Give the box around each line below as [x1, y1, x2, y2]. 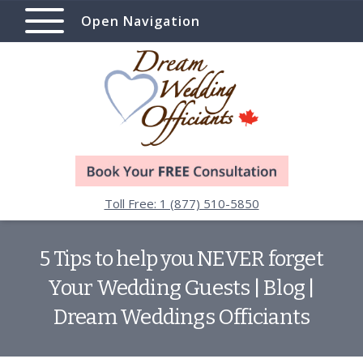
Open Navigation [81, 12, 200, 30]
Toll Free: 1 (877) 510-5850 [104, 195, 259, 212]
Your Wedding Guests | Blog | [48, 275, 315, 301]
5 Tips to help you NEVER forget [40, 246, 323, 272]
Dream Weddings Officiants [53, 305, 310, 331]
